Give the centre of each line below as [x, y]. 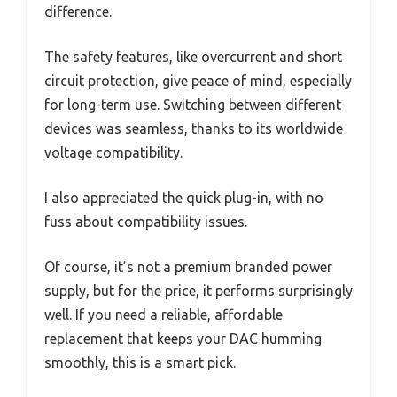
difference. [78, 12]
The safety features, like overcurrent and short [193, 57]
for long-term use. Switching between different [193, 105]
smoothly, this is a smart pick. [140, 363]
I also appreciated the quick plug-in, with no [184, 198]
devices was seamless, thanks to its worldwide [194, 129]
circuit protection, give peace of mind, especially [198, 81]
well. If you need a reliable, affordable [163, 315]
